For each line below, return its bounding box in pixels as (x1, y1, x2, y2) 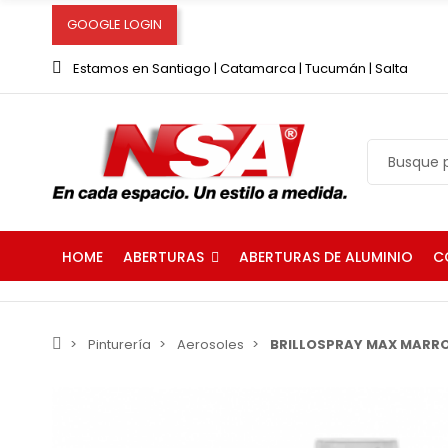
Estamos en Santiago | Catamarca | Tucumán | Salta (73, 59, 408, 78)
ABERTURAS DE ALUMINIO (239, 247, 413, 268)
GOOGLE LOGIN (67, 15, 162, 34)
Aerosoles (177, 334, 244, 354)
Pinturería (88, 334, 151, 354)
